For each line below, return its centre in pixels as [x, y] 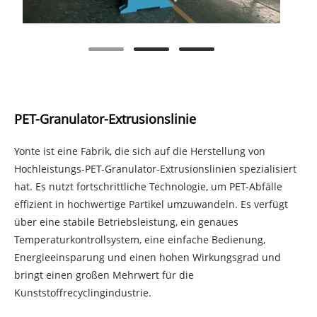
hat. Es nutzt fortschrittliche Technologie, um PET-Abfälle [148, 186]
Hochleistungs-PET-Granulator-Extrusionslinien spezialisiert [155, 168]
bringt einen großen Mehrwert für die [104, 275]
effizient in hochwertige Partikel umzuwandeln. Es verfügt [151, 204]
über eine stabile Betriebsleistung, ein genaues [126, 221]
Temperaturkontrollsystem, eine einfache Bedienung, [140, 239]
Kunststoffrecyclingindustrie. [83, 292]
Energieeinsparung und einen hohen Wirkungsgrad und [148, 257]
